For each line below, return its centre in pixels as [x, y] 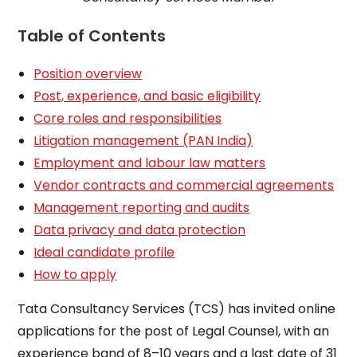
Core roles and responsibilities [128, 118]
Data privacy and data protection [140, 230]
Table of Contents [92, 36]
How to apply [75, 275]
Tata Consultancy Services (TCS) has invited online [177, 309]
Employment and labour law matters [150, 163]
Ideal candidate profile [104, 252]
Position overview [88, 74]
